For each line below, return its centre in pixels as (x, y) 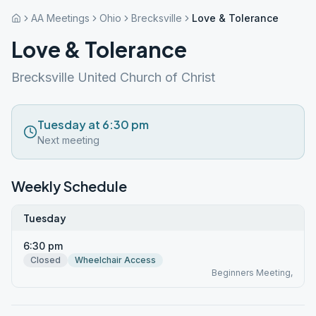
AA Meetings (60, 18)
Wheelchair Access (115, 260)
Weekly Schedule (69, 186)
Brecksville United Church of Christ (113, 77)
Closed (45, 260)
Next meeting (68, 140)
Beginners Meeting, (252, 273)
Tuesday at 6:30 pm (93, 124)
